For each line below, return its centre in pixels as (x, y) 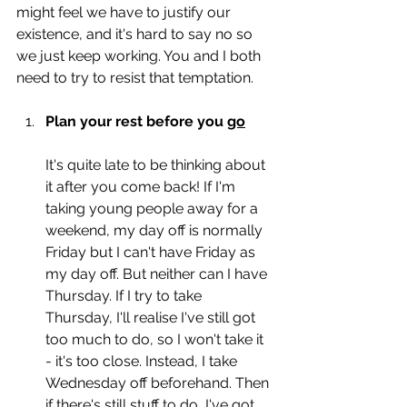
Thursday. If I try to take (125, 295)
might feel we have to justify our (125, 12)
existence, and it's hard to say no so (136, 34)
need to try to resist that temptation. (137, 77)
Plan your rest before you (136, 121)
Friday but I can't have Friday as (152, 252)
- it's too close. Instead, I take (143, 361)
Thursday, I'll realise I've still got (152, 317)
